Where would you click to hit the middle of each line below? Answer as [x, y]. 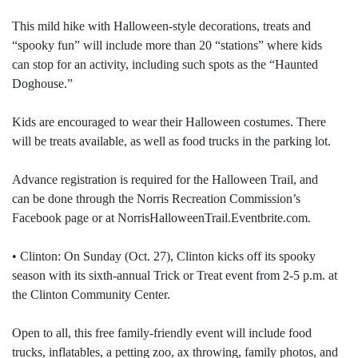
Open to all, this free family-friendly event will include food [162, 333]
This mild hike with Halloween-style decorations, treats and [161, 26]
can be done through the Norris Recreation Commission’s [156, 199]
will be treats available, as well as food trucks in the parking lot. [171, 141]
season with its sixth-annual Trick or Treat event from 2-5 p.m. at [175, 276]
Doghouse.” [42, 84]
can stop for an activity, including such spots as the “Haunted [165, 65]
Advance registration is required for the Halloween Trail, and [165, 180]
